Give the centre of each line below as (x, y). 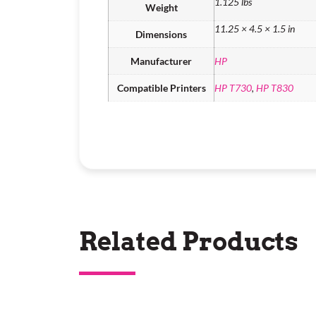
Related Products (189, 241)
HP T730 (233, 87)
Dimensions (161, 34)
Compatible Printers (161, 87)
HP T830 (275, 87)
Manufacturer (161, 61)
